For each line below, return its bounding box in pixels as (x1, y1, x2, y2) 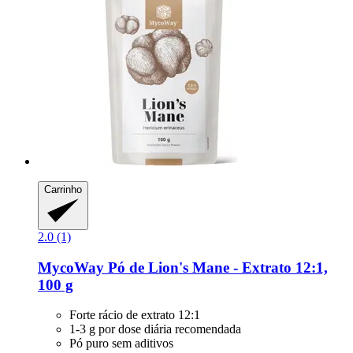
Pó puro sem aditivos (69, 336, 173, 351)
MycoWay (38, 258, 104, 276)
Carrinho (44, 184, 82, 196)
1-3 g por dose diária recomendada (69, 322, 241, 336)
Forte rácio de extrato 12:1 (69, 308, 200, 322)
